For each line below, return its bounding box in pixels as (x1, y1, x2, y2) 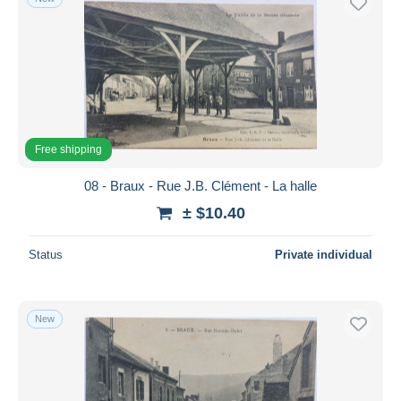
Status (29, 247, 63, 261)
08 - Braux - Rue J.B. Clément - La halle (84, 177, 317, 193)
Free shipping (35, 142, 102, 156)
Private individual (275, 247, 372, 261)
